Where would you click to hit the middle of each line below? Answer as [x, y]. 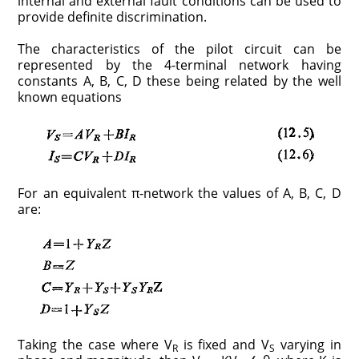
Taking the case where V [95, 344]
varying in [308, 344]
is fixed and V [223, 344]
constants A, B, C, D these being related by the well [179, 81]
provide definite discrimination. [113, 16]
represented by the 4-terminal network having [179, 65]
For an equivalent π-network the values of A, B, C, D [179, 193]
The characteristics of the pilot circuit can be [179, 48]
